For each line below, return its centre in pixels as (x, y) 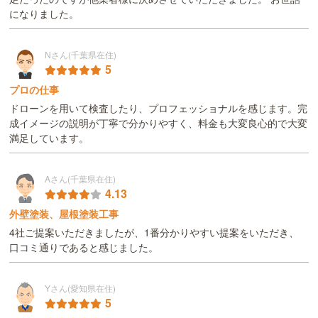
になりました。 (44, 13)
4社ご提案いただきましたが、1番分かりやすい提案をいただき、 (154, 232)
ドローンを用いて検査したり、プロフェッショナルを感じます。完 (159, 108)
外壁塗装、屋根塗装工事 (64, 213)
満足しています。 (49, 137)
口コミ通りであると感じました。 (84, 247)
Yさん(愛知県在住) (81, 287)
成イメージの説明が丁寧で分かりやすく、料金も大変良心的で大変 (159, 123)
